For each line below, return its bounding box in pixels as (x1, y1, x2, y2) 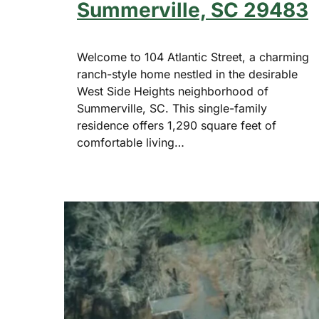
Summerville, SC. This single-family (77, 101, 267, 116)
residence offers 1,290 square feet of (77, 118, 276, 133)
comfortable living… (77, 135, 184, 150)
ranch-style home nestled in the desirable (77, 67, 298, 82)
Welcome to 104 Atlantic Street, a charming (77, 50, 309, 65)
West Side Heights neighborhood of (77, 84, 268, 99)
